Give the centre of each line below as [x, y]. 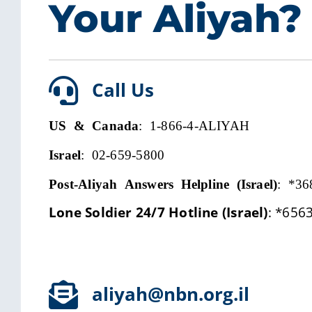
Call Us [123, 90]
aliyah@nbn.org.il [171, 294]
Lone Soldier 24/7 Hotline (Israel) [158, 212]
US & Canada [94, 124]
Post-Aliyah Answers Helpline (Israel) [163, 183]
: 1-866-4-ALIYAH [194, 124]
